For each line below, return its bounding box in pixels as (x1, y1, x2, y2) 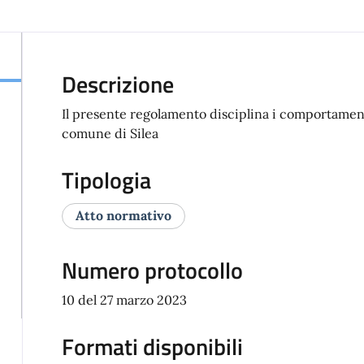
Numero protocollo (61, 253, 243, 288)
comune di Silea (61, 125, 158, 142)
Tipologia (61, 162, 151, 198)
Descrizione (61, 67, 174, 102)
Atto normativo (75, 207, 171, 224)
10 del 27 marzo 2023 (61, 292, 187, 309)
